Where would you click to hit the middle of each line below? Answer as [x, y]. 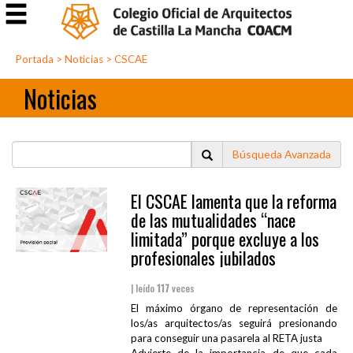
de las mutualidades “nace [213, 220]
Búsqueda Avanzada [282, 154]
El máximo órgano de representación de [234, 308]
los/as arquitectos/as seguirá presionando [234, 323]
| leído [143, 288]
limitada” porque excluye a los [225, 239]
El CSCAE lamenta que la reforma [233, 201]
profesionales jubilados [203, 258]
